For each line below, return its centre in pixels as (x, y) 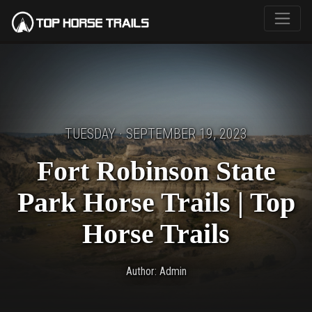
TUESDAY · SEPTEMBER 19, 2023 (156, 134)
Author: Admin (156, 271)
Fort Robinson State (156, 171)
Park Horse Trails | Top (156, 202)
